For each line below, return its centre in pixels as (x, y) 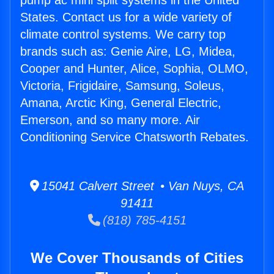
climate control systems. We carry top (123, 35)
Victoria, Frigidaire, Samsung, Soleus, (122, 86)
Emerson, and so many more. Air (110, 120)
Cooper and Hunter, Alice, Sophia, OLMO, (134, 69)
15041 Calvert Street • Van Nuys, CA (142, 186)
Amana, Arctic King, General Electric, (121, 103)
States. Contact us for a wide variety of (126, 17)
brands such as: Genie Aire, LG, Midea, (128, 52)
